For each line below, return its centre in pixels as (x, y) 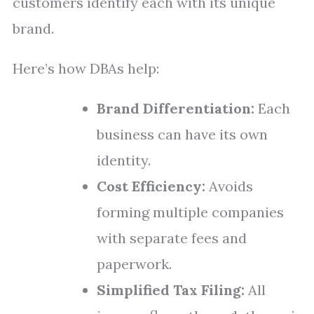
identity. (124, 160)
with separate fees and (172, 238)
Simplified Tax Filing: (171, 290)
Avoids (229, 186)
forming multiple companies (190, 212)
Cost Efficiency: (151, 186)
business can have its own (182, 134)
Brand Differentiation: (176, 108)
